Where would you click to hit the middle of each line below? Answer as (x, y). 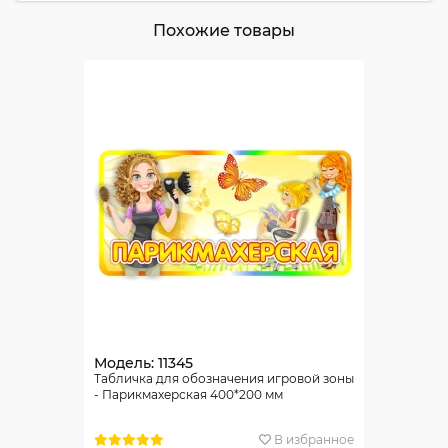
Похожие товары (224, 30)
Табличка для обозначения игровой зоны (224, 378)
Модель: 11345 (143, 363)
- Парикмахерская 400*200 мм (188, 394)
